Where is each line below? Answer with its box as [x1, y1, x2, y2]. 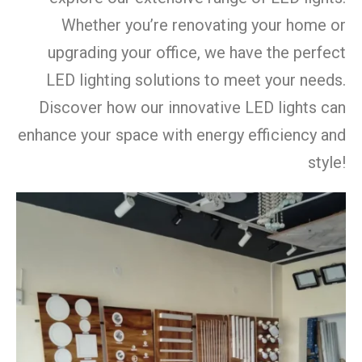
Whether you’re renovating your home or [61, 15, 346, 35]
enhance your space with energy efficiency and [18, 124, 346, 145]
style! [308, 152, 346, 172]
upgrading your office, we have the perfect [48, 42, 346, 62]
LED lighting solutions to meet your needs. [46, 69, 346, 90]
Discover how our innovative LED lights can [39, 97, 346, 117]
